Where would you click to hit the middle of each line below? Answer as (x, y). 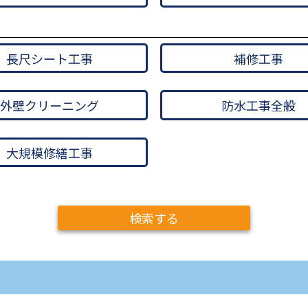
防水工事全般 (259, 106)
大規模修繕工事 (49, 152)
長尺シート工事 (49, 58)
